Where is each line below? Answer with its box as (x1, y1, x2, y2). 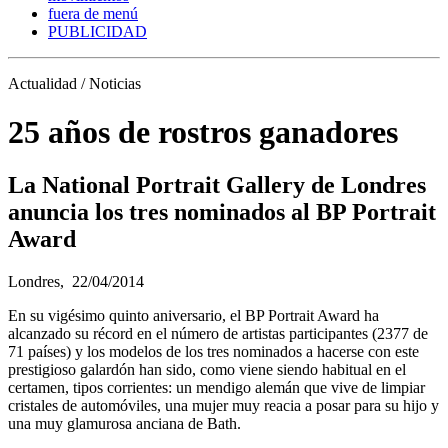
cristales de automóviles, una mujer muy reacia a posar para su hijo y (8, 397, 439, 415)
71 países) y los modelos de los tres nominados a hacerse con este (8, 343, 419, 361)
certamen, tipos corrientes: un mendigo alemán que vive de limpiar (8, 379, 425, 397)
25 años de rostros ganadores (8, 114, 398, 151)
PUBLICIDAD (48, 22, 147, 40)
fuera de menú (48, 4, 138, 22)
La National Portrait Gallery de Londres (8, 172, 426, 199)
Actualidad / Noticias (8, 74, 141, 92)
